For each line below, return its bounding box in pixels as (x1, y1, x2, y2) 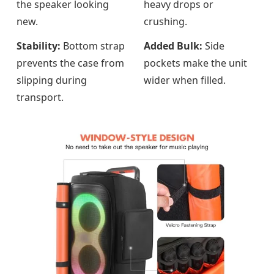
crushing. (144, 14, 187, 28)
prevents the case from (17, 56, 124, 70)
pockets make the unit (144, 56, 247, 70)
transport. (17, 90, 64, 104)
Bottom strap (61, 39, 125, 53)
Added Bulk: (144, 39, 202, 53)
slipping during (17, 73, 87, 87)
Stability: (17, 39, 61, 53)
